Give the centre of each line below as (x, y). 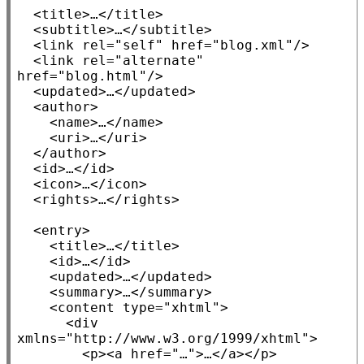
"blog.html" (102, 76)
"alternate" (159, 61)
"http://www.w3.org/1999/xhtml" (188, 339)
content (86, 308)
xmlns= (41, 339)
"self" (139, 45)
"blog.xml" (253, 45)
